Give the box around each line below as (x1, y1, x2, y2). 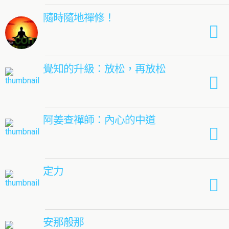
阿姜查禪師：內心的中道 (43, 113, 155, 126)
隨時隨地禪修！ (43, 11, 114, 24)
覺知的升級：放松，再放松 (43, 62, 166, 75)
